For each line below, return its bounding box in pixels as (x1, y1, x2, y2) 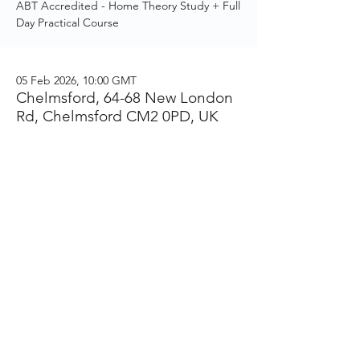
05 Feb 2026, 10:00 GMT (16, 73, 137, 88)
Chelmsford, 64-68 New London (16, 88, 233, 107)
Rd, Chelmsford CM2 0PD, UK (16, 107, 219, 125)
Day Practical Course (16, 15, 119, 30)
